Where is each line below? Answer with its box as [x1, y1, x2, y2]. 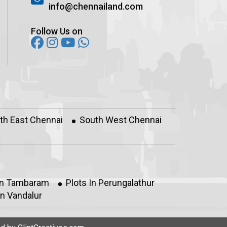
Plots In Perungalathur [65, 177, 155, 188]
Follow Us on [31, 26, 83, 36]
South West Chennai [80, 115, 162, 125]
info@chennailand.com [49, 1, 143, 12]
